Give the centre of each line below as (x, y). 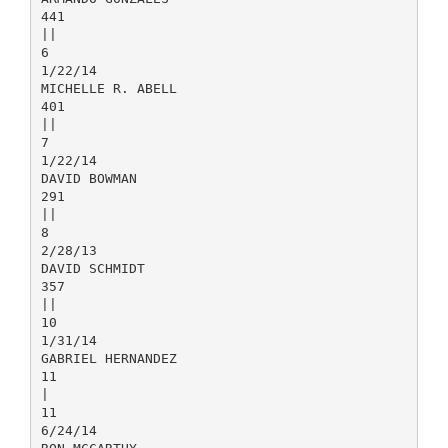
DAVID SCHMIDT (92, 268)
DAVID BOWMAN (88, 178)
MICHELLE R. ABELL (108, 88)
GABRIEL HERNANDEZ (108, 358)
